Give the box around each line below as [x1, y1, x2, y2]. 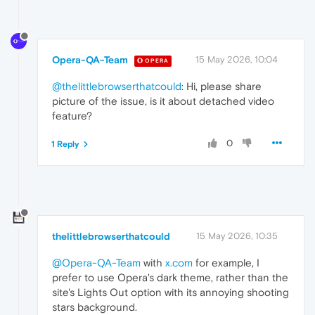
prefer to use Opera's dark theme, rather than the [52, 271, 288, 283]
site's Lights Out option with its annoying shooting [52, 285, 289, 298]
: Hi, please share [181, 80, 262, 93]
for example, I [193, 256, 259, 269]
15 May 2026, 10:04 [195, 54, 278, 65]
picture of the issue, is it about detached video [52, 95, 274, 108]
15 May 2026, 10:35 [196, 230, 278, 241]
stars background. [52, 300, 137, 313]
